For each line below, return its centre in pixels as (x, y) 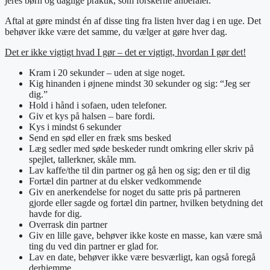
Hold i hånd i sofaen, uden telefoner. (98, 105)
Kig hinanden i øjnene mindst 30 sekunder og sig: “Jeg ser (140, 83)
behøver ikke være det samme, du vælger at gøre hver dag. (117, 31)
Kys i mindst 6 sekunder (75, 127)
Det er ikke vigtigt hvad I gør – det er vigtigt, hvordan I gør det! (125, 52)
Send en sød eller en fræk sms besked (100, 137)
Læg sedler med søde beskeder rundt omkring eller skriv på (141, 148)
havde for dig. (55, 213)
